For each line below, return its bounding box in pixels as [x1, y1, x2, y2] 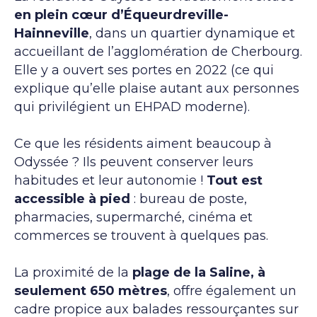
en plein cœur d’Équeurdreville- [14, 6, 229, 23]
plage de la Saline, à [132, 264, 265, 280]
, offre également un [167, 282, 296, 299]
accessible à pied [14, 190, 130, 207]
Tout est [207, 172, 263, 188]
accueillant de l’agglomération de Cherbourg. [14, 43, 302, 59]
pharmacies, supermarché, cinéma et [14, 209, 253, 225]
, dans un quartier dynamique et [89, 25, 295, 41]
